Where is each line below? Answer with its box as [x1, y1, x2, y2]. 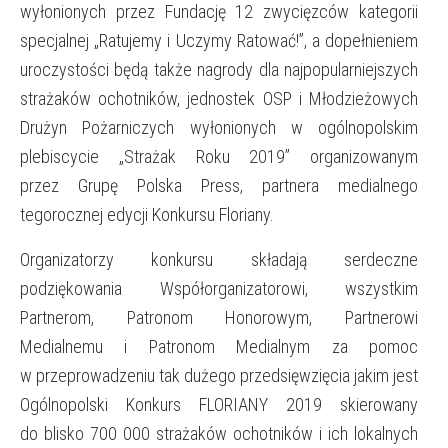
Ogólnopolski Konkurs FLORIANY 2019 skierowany [20, 393, 418, 415]
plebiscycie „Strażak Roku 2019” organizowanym [20, 145, 418, 167]
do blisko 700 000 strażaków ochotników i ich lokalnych [20, 422, 418, 444]
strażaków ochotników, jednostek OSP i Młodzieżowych [20, 87, 418, 109]
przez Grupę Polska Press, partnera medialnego [20, 174, 418, 196]
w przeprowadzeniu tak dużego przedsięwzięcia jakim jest [20, 364, 418, 386]
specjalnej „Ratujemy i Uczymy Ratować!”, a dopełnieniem [20, 29, 418, 51]
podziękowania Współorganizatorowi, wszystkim [20, 277, 418, 299]
